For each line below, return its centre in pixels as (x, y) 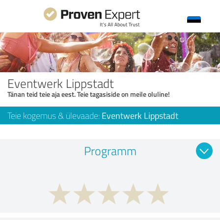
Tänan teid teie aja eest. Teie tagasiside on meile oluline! (89, 94)
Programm (110, 150)
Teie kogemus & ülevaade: (55, 115)
